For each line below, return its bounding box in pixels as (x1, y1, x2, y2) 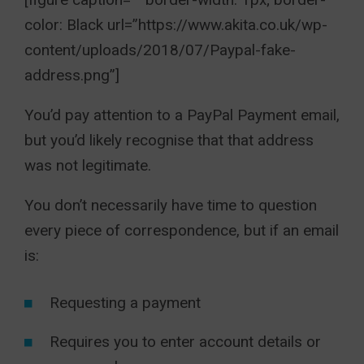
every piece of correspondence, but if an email (24, 221, 339, 240)
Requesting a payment (50, 293, 201, 312)
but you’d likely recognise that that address (24, 131, 314, 149)
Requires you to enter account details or (50, 332, 321, 351)
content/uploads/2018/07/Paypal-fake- (24, 41, 296, 59)
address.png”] (24, 66, 119, 84)
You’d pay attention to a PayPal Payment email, (24, 106, 340, 124)
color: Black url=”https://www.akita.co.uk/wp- (24, 15, 327, 34)
